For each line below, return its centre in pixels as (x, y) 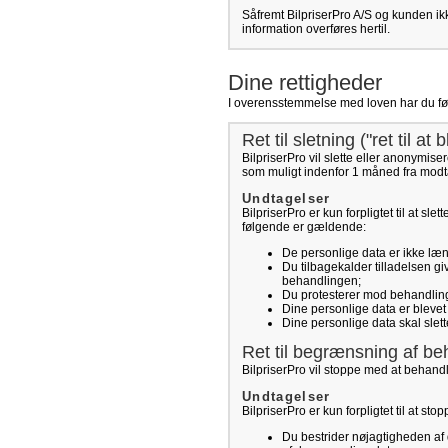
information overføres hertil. (316, 29)
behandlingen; (321, 281)
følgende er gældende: (304, 227)
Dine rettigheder (305, 82)
